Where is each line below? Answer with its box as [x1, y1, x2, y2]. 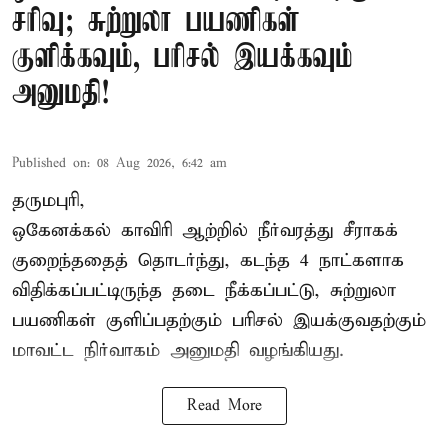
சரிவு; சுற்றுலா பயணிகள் [12, 5, 300, 41]
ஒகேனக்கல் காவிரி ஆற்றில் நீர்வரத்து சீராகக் [12, 219, 398, 243]
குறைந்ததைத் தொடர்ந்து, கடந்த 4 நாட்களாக [12, 249, 404, 273]
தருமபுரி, [12, 189, 85, 213]
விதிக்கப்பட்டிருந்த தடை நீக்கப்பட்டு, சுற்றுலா [12, 279, 396, 303]
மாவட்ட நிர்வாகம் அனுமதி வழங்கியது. [12, 339, 344, 363]
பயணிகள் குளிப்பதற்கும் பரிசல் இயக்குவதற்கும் [12, 309, 426, 333]
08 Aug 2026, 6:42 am [97, 155, 227, 173]
